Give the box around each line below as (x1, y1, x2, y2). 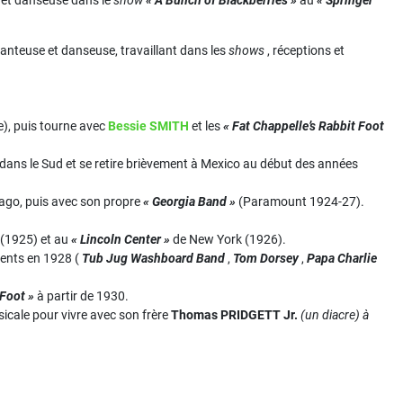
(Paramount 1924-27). (236, 194, 364, 209)
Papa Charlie (307, 251, 377, 265)
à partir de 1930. (34, 289, 129, 303)
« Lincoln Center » (71, 232, 170, 246)
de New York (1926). (170, 232, 286, 246)
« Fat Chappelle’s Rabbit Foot (223, 119, 384, 133)
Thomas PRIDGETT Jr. (171, 308, 298, 322)
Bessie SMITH (108, 119, 189, 133)
